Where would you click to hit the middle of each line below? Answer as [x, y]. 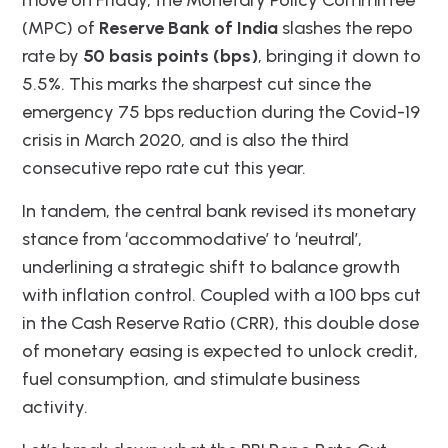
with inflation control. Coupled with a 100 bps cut [221, 294]
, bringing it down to [339, 55]
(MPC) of [60, 27]
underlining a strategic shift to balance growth [211, 266]
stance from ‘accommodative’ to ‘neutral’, [192, 238]
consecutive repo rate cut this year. [164, 167]
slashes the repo [345, 27]
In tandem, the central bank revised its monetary [219, 210]
